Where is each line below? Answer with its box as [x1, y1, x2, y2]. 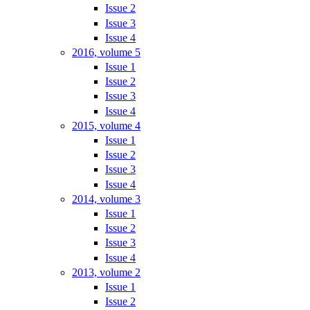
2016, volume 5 [72, 46, 140, 58]
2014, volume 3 [72, 192, 140, 205]
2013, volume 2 [72, 266, 140, 278]
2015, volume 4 [72, 119, 140, 131]
